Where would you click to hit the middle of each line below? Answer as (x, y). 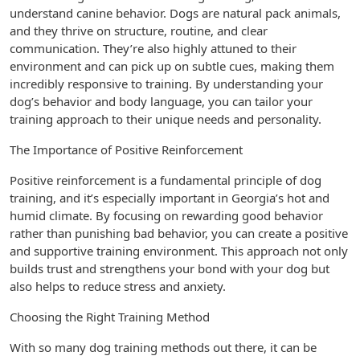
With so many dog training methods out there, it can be (163, 347)
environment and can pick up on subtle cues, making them (172, 66)
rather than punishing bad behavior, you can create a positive (179, 233)
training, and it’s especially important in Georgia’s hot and (170, 198)
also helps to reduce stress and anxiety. (118, 286)
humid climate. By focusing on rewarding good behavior (166, 215)
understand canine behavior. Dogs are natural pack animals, (175, 13)
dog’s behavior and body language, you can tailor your (161, 101)
